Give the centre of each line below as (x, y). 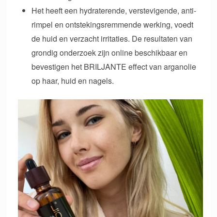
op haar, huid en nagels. (73, 81)
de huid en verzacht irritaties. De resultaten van (112, 39)
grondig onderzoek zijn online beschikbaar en (110, 53)
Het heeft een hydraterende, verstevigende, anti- (114, 11)
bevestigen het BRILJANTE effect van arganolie (114, 67)
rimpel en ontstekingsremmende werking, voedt (113, 25)
